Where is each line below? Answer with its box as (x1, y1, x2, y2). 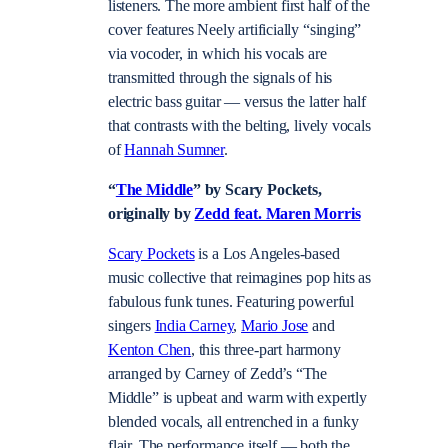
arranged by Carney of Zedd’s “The (108, 365, 328, 384)
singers (108, 317, 155, 336)
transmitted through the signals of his (108, 68, 333, 87)
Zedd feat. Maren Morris (194, 204, 361, 223)
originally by (108, 204, 195, 223)
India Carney (154, 317, 234, 336)
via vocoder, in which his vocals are (108, 44, 327, 63)
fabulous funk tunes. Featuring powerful (108, 293, 354, 312)
